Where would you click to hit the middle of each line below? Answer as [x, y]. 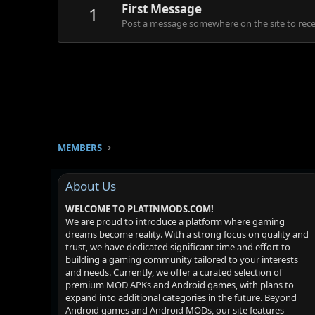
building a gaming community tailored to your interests [182, 259]
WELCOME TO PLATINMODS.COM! [140, 209]
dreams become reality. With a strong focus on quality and [187, 234]
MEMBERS [80, 148]
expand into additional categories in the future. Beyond [181, 297]
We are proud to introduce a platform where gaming [175, 221]
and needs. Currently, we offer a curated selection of [174, 272]
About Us [91, 186]
